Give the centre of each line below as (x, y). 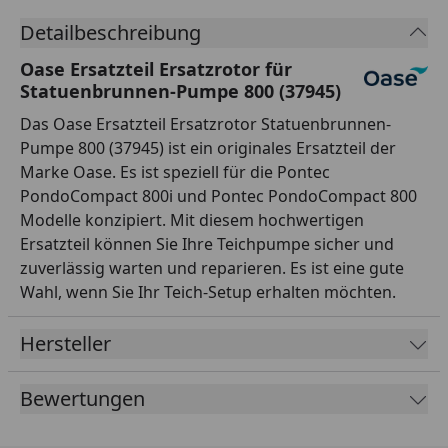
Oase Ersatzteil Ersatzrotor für (156, 68)
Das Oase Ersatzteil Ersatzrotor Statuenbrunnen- (205, 123)
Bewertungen (82, 398)
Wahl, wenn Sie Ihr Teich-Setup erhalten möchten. (208, 291)
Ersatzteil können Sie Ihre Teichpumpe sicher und (207, 243)
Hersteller (65, 343)
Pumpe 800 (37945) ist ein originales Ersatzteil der (208, 147)
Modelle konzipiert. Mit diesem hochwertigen (192, 219)
